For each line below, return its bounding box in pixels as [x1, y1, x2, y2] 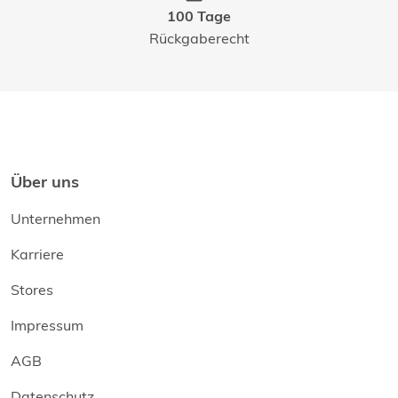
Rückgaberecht [148, 29, 250, 48]
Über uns [11, 172, 79, 192]
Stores [11, 281, 53, 299]
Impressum [11, 316, 84, 335]
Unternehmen [11, 210, 100, 228]
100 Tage [167, 8, 231, 26]
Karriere [11, 245, 64, 264]
